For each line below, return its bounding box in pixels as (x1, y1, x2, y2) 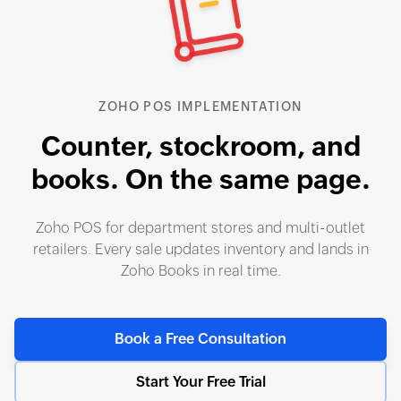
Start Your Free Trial (135, 373, 266, 390)
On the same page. (124, 164, 371, 195)
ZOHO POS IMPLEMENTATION (98, 99, 303, 114)
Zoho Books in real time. (120, 262, 281, 279)
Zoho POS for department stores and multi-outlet (36, 219, 365, 236)
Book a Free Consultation (115, 330, 286, 347)
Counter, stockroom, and (40, 131, 361, 162)
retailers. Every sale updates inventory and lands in (32, 241, 369, 258)
